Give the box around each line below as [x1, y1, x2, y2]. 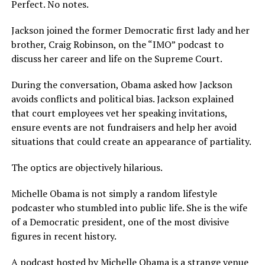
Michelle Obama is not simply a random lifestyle [11, 187, 217, 201]
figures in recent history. [11, 230, 117, 243]
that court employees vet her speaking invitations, [11, 106, 227, 120]
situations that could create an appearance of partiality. [11, 135, 251, 148]
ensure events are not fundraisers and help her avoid [11, 121, 237, 134]
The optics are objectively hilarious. [11, 161, 163, 174]
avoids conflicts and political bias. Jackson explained [11, 92, 234, 106]
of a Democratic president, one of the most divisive [11, 215, 229, 229]
